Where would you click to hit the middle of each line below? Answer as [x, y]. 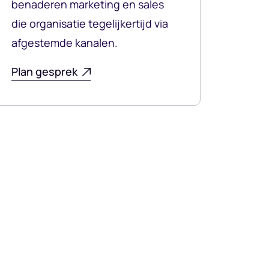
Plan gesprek [44, 72]
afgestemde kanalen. [65, 43]
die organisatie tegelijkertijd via [90, 24]
